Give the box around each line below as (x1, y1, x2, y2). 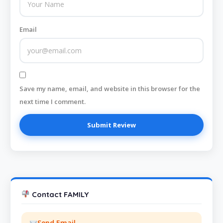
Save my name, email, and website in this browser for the (19, 84, 200, 94)
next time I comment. (19, 97, 86, 107)
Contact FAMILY (30, 189, 89, 199)
